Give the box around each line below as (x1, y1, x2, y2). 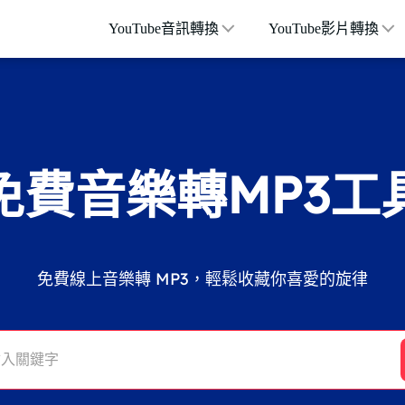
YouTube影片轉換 (268, 21, 379, 36)
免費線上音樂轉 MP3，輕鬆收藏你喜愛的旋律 (37, 268, 368, 289)
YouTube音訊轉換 (108, 21, 219, 36)
